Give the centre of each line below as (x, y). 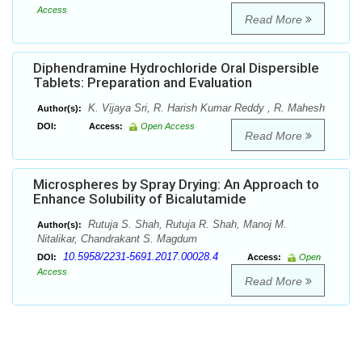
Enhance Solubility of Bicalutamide (140, 199)
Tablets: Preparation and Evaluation (143, 83)
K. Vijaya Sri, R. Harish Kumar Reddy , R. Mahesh (205, 108)
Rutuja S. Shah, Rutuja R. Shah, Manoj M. (186, 225)
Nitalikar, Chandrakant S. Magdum (117, 239)
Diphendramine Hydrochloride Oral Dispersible (176, 68)
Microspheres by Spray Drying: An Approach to (176, 185)
